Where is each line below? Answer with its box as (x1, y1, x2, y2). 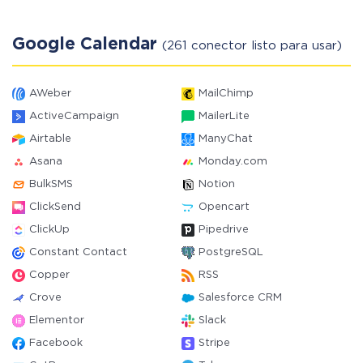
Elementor (29, 316, 84, 325)
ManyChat (199, 135, 253, 143)
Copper (29, 271, 70, 280)
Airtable (29, 135, 71, 143)
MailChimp (199, 89, 254, 98)
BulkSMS (29, 180, 73, 189)
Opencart (199, 203, 250, 211)
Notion (199, 180, 235, 189)
